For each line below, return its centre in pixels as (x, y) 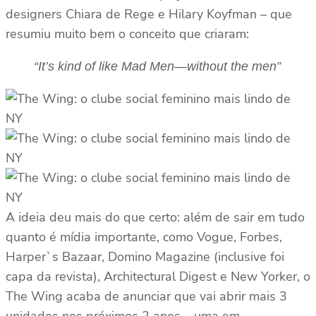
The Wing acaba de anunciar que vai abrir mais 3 (146, 297)
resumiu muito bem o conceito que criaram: (127, 34)
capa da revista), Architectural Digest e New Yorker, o (158, 277)
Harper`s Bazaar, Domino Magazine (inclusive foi (145, 257)
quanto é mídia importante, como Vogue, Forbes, (144, 237)
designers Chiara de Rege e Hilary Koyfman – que (149, 14)
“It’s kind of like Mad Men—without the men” (157, 67)
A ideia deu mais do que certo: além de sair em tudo (155, 218)
